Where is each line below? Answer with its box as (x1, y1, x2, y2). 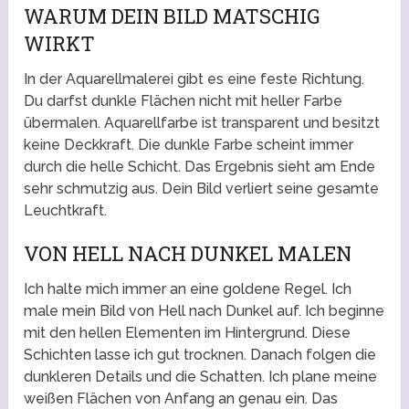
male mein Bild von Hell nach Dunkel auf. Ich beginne (24, 302, 385, 320)
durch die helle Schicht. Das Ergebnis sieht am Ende (24, 158, 376, 176)
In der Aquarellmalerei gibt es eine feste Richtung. (24, 70, 365, 89)
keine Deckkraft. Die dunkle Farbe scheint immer (24, 136, 354, 154)
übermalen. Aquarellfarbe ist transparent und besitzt (24, 114, 381, 132)
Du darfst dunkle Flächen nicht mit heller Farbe (24, 92, 343, 110)
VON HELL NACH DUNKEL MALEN (24, 240, 352, 267)
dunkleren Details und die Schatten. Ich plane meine (24, 368, 378, 386)
